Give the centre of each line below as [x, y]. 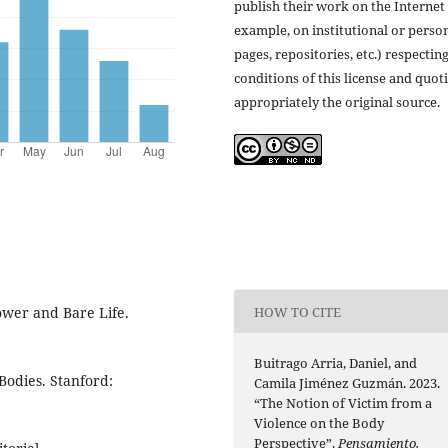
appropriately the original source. [337, 102]
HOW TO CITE [298, 311]
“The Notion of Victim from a [343, 403]
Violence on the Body [319, 423]
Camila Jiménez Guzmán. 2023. [347, 383]
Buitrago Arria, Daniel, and [336, 363]
